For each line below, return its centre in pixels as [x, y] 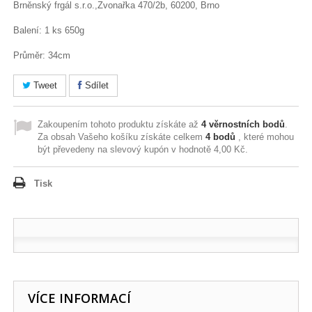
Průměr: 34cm [42, 55]
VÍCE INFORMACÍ [80, 298]
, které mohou [265, 137]
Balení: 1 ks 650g [49, 30]
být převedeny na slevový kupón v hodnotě [126, 149]
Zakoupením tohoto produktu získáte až [120, 124]
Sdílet [96, 85]
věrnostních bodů [246, 124]
